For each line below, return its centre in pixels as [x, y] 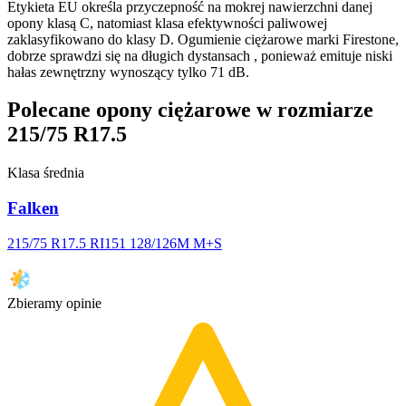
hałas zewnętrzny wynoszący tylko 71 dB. [128, 72]
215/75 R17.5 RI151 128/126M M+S [115, 243]
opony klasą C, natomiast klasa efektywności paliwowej [167, 23]
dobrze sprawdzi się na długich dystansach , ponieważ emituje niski [200, 55]
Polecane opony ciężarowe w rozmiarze [190, 110]
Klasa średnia [46, 173]
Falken [33, 208]
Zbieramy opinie [54, 303]
